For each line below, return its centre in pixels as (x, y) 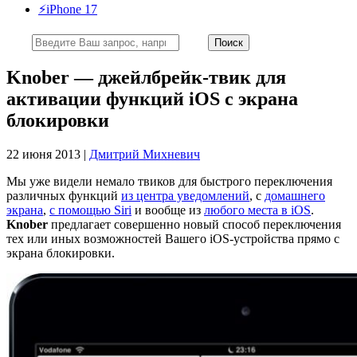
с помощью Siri (90, 210)
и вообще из (168, 210)
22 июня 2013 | (48, 154)
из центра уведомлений (185, 195)
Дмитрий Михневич (145, 154)
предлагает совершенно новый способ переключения (194, 224)
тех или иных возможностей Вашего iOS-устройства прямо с (173, 238)
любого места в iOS (257, 210)
